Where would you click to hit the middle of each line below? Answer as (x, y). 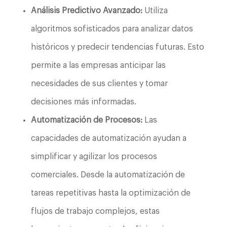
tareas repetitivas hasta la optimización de (110, 193)
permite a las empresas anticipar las (98, 65)
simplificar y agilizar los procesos (94, 156)
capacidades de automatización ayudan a (108, 138)
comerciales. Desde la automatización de (108, 175)
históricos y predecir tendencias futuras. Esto (117, 47)
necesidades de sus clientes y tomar (99, 83)
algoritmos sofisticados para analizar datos (112, 29)
